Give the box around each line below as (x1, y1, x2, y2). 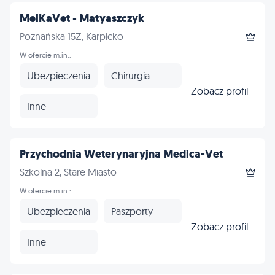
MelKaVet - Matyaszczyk (20, 11, 144, 26)
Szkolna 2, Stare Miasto (20, 166, 117, 178)
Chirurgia (111, 69, 150, 82)
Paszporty (111, 204, 153, 217)
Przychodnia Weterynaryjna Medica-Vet (20, 147, 223, 161)
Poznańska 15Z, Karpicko (20, 30, 123, 42)
